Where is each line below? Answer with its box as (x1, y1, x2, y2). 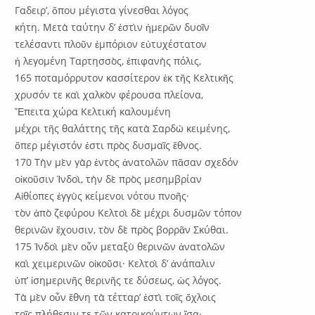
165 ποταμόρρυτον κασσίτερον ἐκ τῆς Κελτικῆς (15, 70, 234, 84)
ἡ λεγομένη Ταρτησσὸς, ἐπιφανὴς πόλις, (15, 53, 202, 67)
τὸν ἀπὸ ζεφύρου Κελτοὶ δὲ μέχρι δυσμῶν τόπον (15, 205, 243, 219)
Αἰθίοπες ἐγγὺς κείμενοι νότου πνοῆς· (15, 188, 190, 202)
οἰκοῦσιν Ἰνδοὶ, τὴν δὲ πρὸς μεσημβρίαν (15, 172, 202, 186)
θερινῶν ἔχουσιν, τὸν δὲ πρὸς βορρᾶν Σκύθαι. (15, 222, 229, 236)
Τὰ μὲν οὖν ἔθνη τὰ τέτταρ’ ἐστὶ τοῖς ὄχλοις (15, 290, 217, 304)
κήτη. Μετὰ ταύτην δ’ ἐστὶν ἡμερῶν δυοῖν (15, 20, 210, 34)
